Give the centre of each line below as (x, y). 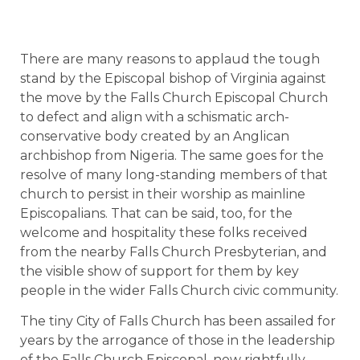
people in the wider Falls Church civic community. (179, 290)
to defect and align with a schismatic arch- (155, 117)
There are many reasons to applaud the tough (170, 59)
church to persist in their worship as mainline (163, 194)
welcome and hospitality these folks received (164, 233)
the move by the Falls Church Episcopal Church (174, 98)
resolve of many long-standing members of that (174, 175)
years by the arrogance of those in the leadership (178, 341)
